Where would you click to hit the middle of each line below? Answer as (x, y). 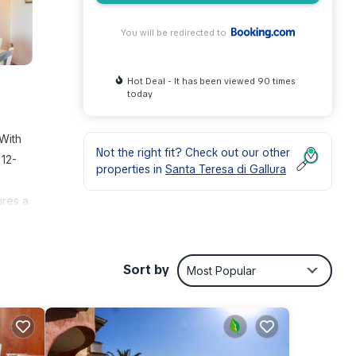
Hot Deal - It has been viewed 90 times (211, 81)
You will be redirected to (176, 32)
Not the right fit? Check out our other (193, 152)
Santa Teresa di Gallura (226, 169)
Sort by (146, 270)
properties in (131, 169)
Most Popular (221, 270)
